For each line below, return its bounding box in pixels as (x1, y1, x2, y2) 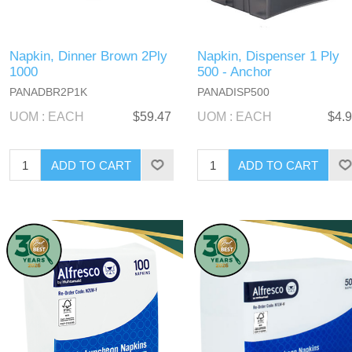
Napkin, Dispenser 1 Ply (196, 49, 339, 64)
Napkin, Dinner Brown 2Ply (9, 49, 168, 64)
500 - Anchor (196, 64, 272, 80)
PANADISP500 (196, 86, 269, 99)
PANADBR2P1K (9, 86, 88, 99)
